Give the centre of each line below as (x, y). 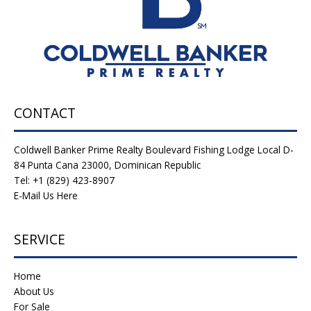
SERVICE (40, 240)
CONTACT (45, 114)
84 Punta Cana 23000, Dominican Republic (107, 165)
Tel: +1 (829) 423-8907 (64, 180)
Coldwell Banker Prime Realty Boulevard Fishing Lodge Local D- (154, 150)
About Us (34, 292)
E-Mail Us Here (46, 196)
